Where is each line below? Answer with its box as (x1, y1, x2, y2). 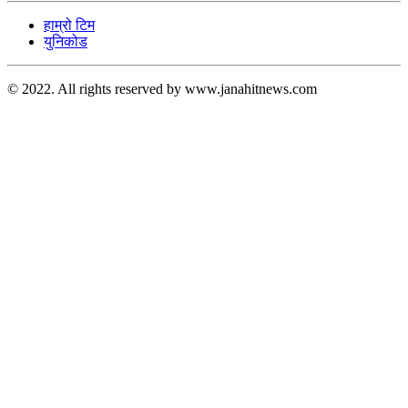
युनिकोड (44, 34, 87, 50)
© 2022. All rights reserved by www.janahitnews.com (7, 81, 317, 97)
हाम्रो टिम (44, 17, 95, 34)
